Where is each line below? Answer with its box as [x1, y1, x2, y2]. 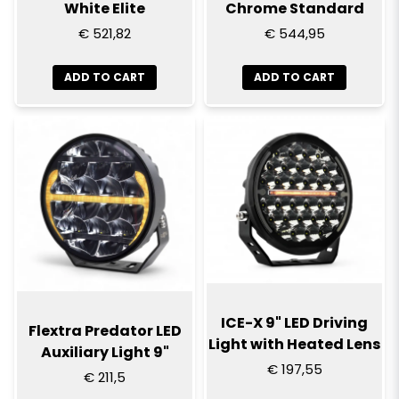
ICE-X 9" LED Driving [221, 312, 368, 333]
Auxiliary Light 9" [40, 341, 169, 362]
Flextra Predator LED [28, 320, 182, 341]
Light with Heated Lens [208, 333, 380, 354]
